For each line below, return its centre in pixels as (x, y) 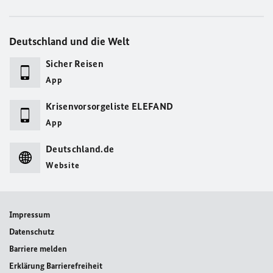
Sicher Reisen (75, 63)
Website (63, 165)
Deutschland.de (80, 149)
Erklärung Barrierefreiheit (56, 266)
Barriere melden (38, 249)
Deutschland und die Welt (69, 41)
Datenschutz (32, 232)
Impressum (30, 214)
